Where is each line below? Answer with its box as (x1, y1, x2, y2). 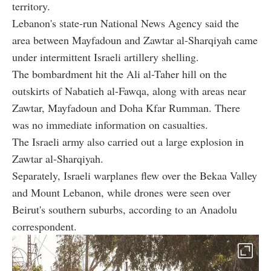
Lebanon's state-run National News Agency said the (12, 16, 239, 31)
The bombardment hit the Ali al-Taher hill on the (12, 67, 227, 82)
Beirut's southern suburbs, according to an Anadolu (12, 202, 237, 217)
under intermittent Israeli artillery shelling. (12, 50, 199, 65)
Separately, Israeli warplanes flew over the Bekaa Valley (12, 168, 257, 183)
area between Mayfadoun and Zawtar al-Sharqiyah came (12, 33, 258, 48)
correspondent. (12, 219, 77, 234)
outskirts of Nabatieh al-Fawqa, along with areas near (12, 83, 246, 99)
